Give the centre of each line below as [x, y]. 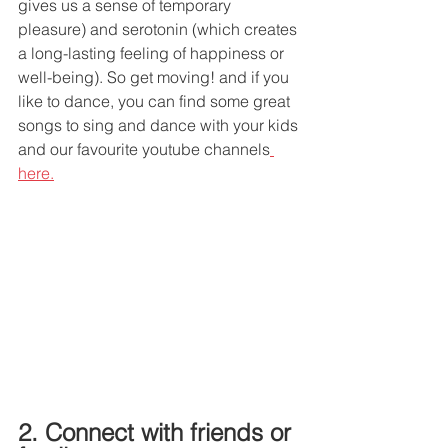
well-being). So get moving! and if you [155, 76]
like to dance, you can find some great [156, 100]
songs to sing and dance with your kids [160, 124]
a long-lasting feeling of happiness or [153, 52]
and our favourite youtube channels [144, 148]
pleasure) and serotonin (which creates [159, 28]
